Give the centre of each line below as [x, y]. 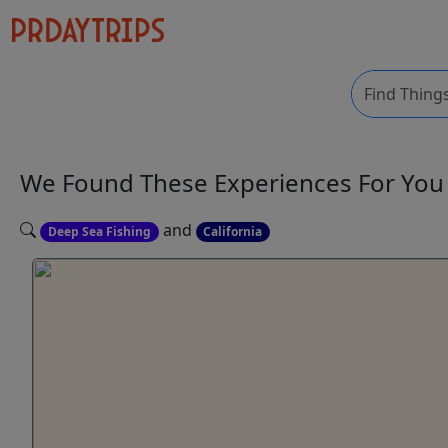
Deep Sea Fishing [99, 231]
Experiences [286, 183]
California [233, 231]
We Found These [117, 183]
